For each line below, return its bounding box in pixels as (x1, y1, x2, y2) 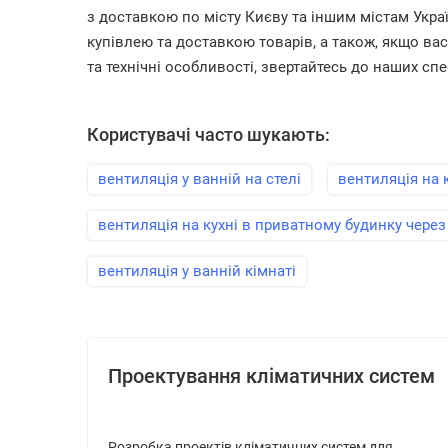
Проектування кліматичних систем (108, 364, 435, 388)
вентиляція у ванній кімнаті (98, 262, 296, 280)
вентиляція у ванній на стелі (98, 170, 301, 188)
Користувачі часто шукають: (87, 124, 330, 145)
